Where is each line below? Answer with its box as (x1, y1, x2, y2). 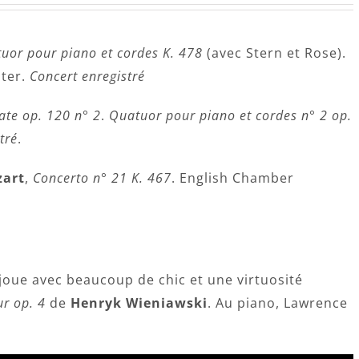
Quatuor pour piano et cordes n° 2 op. (109, 107, 352, 124)
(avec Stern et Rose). (203, 44, 346, 62)
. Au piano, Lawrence (208, 294, 348, 312)
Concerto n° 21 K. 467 (33, 169, 171, 187)
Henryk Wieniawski (71, 294, 208, 312)
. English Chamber (171, 169, 294, 187)
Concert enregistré (30, 67, 145, 85)
